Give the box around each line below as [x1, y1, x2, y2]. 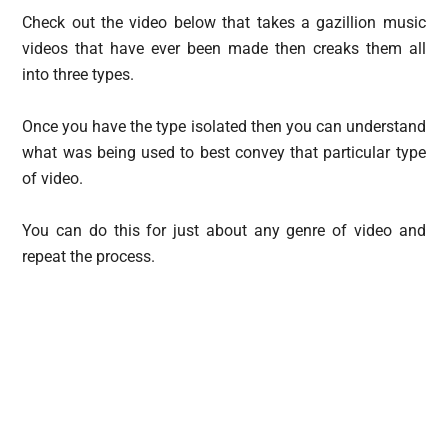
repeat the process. [22, 247, 156, 266]
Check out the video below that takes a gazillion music [22, 13, 426, 32]
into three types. [22, 65, 135, 84]
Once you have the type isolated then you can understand [22, 117, 426, 136]
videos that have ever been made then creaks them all [22, 39, 426, 58]
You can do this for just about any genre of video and [22, 221, 426, 240]
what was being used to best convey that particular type [22, 143, 426, 162]
